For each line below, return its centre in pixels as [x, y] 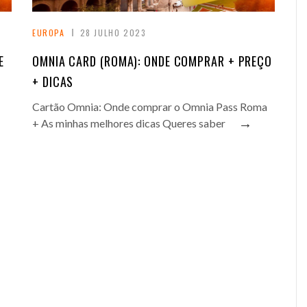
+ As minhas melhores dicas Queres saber [129, 123]
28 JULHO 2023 [113, 32]
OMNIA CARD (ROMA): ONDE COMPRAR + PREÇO [152, 61]
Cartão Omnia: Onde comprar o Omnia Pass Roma [150, 106]
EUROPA [49, 32]
